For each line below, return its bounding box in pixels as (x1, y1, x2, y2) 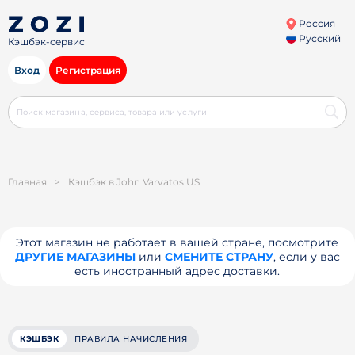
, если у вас (273, 250, 340, 264)
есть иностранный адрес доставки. (74, 264, 281, 278)
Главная (8, 176, 47, 188)
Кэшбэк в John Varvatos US (68, 176, 200, 188)
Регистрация (55, 64, 120, 76)
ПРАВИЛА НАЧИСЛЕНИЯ (74, 334, 187, 344)
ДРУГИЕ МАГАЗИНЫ (14, 250, 136, 264)
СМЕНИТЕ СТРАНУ (164, 250, 273, 264)
